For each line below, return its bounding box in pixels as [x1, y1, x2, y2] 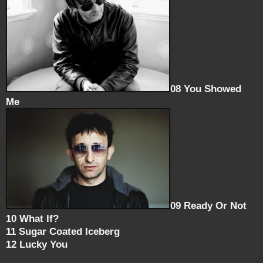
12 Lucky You [6, 238, 68, 250]
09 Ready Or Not [170, 199, 252, 211]
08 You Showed [170, 82, 241, 95]
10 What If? [6, 212, 59, 224]
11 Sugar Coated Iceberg [6, 225, 120, 237]
